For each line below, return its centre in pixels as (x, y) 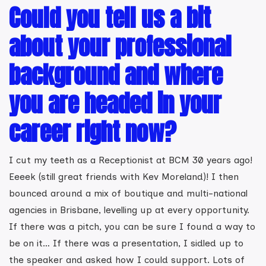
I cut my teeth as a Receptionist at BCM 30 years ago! (131, 160)
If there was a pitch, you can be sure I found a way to (132, 227)
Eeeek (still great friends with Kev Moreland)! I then (124, 177)
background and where (116, 75)
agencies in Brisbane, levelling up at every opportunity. (129, 210)
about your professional (120, 46)
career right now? (93, 132)
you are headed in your (115, 103)
